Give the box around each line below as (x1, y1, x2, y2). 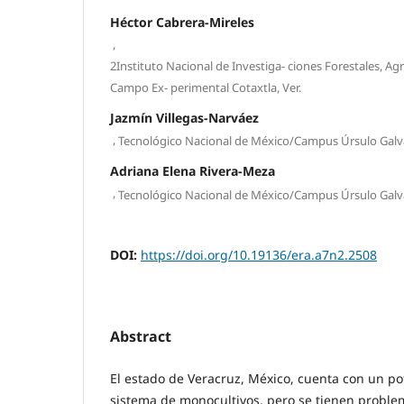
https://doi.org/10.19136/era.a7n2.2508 (141, 245, 377, 263)
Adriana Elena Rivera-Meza (110, 162, 275, 180)
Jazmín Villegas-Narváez (110, 108, 259, 126)
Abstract (110, 326, 171, 346)
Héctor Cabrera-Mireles (110, 13, 254, 31)
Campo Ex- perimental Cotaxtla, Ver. (110, 78, 301, 96)
